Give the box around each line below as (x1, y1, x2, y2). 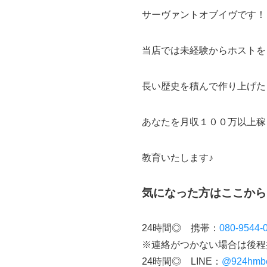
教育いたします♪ (142, 153, 213, 163)
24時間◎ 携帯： (142, 223, 219, 233)
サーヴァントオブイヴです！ (142, 10, 266, 20)
